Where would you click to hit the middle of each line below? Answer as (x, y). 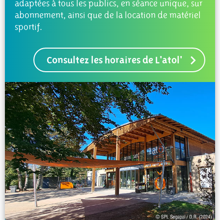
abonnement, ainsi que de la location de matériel (108, 15)
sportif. (28, 27)
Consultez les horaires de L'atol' (114, 60)
